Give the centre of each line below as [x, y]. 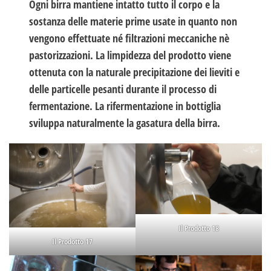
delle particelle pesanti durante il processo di [123, 89]
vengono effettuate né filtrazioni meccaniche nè [129, 38]
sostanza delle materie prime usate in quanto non [133, 21]
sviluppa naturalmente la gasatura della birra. [125, 122]
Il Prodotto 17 [72, 241]
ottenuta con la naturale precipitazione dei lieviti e [135, 72]
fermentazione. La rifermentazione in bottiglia [125, 106]
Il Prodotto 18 [199, 228]
